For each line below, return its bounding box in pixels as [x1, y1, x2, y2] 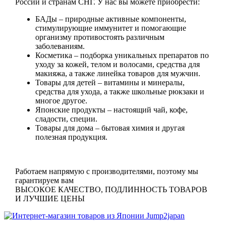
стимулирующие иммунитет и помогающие [35, 23, 186, 32]
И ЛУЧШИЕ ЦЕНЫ [15, 194, 85, 203]
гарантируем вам [15, 176, 74, 185]
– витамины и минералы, [95, 78, 185, 87]
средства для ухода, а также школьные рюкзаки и [35, 87, 204, 96]
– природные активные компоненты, [56, 14, 186, 23]
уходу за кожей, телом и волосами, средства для [35, 60, 200, 69]
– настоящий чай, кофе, [105, 105, 188, 114]
